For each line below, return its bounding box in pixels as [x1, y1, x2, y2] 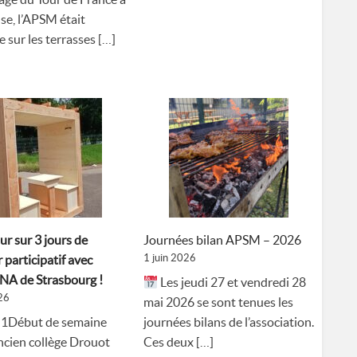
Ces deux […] [143, 335, 214, 350]
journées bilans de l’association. [143, 315, 314, 330]
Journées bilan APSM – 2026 [143, 233, 301, 248]
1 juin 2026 [143, 252, 196, 265]
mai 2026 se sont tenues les [143, 295, 293, 310]
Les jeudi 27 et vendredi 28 [158, 275, 307, 290]
